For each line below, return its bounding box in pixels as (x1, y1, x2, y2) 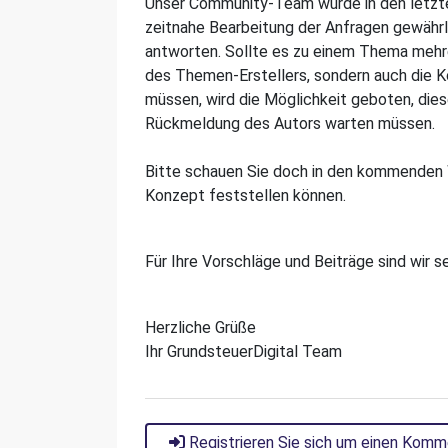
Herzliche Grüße (145, 318, 256, 337)
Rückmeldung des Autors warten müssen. (145, 114, 435, 133)
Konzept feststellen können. (145, 186, 346, 205)
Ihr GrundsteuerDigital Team (145, 342, 342, 361)
